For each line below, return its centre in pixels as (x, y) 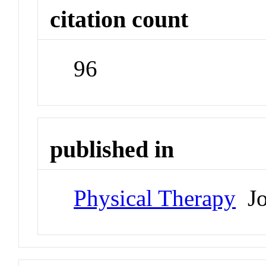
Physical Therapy (155, 198)
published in (112, 149)
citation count (119, 20)
